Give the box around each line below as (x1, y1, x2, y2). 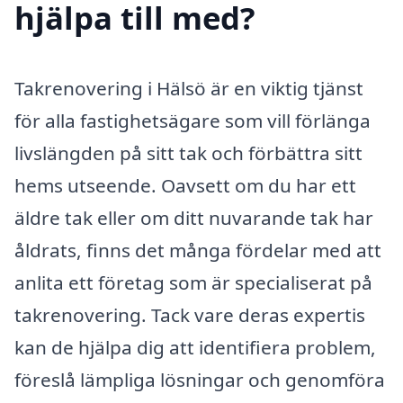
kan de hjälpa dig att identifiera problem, (14, 334, 376, 360)
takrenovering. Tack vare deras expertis (14, 301, 365, 327)
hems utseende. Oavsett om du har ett (14, 172, 356, 198)
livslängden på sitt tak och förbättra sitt (14, 139, 363, 166)
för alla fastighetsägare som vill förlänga (14, 107, 371, 133)
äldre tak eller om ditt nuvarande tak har (14, 204, 373, 230)
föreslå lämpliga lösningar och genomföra (14, 366, 385, 392)
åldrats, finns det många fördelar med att (14, 237, 381, 263)
